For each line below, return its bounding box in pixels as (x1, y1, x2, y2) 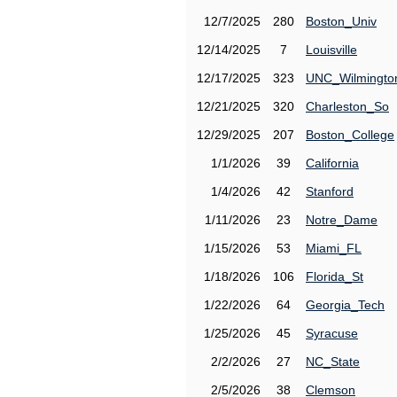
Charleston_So (306, 99, 389, 113)
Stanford (306, 184, 354, 198)
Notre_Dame (306, 213, 378, 227)
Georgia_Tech (306, 298, 385, 312)
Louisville (306, 43, 357, 57)
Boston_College (306, 128, 394, 142)
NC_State (306, 354, 360, 369)
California (306, 156, 359, 170)
